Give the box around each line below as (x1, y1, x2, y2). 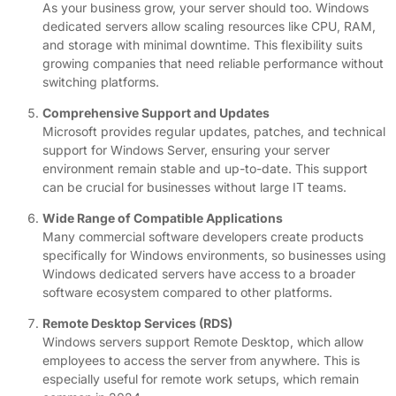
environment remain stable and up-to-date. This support (42, 160, 368, 176)
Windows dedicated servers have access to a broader (42, 265, 355, 281)
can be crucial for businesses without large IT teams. (42, 179, 346, 194)
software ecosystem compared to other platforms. (42, 284, 332, 300)
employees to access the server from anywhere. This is (42, 352, 360, 368)
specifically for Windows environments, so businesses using (42, 247, 386, 263)
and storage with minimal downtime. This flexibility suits (42, 36, 362, 52)
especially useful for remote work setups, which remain (42, 370, 359, 386)
